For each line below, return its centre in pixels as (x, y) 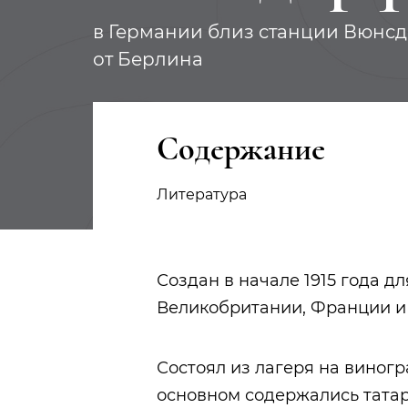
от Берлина (148, 59)
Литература (202, 194)
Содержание (241, 149)
